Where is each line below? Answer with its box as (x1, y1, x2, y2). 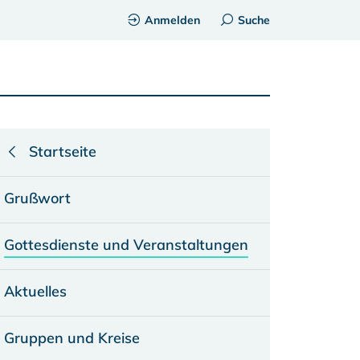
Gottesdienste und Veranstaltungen (3, 235, 248, 254)
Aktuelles (3, 282, 67, 301)
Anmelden (145, 13, 200, 27)
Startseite (28, 142, 96, 161)
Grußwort (3, 189, 71, 207)
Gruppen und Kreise (3, 329, 140, 347)
